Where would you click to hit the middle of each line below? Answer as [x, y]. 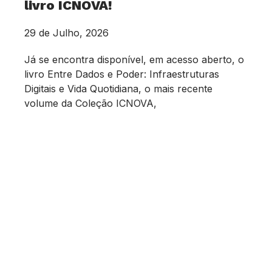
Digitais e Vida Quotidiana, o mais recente [118, 89]
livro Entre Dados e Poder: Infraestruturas [122, 74]
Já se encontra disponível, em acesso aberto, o [134, 60]
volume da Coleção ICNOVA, [90, 104]
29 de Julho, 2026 [66, 33]
